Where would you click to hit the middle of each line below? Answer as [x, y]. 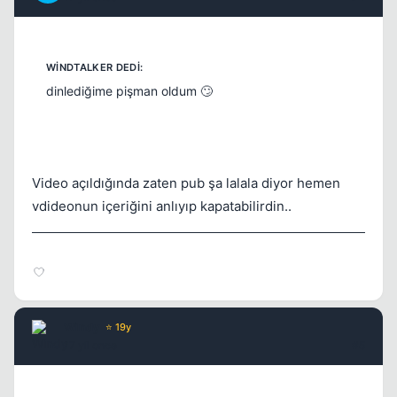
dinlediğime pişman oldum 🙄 [129, 91]
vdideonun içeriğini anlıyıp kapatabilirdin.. [162, 206]
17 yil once [90, 346]
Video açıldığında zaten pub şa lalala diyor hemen [186, 183]
